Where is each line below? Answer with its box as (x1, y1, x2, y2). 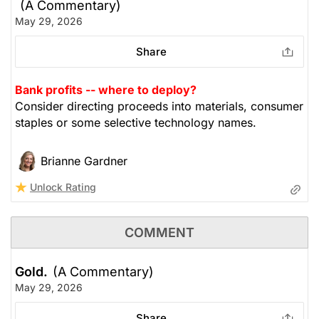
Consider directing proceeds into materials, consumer (15, 98, 303, 113)
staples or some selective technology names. (15, 115, 256, 130)
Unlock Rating (30, 180, 96, 193)
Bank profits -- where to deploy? (15, 82, 197, 97)
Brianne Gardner (41, 153, 127, 168)
